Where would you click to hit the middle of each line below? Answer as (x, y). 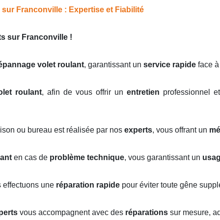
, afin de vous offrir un (84, 92)
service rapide (170, 65)
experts (138, 130)
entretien (143, 92)
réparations (147, 213)
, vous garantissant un (163, 158)
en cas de (31, 158)
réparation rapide (88, 185)
